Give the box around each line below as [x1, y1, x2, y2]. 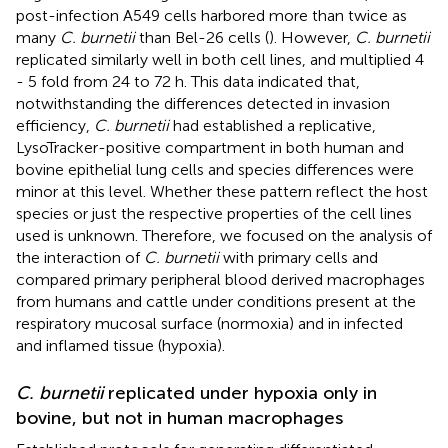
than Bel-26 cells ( [135, 27, 269, 47]
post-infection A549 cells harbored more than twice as [16, 5, 407, 25]
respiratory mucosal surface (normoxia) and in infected [16, 313, 403, 333]
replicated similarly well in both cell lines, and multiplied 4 [16, 49, 424, 69]
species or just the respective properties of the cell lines [16, 203, 412, 223]
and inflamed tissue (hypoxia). [16, 335, 225, 355]
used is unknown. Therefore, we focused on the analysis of [16, 225, 432, 245]
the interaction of [16, 247, 144, 267]
